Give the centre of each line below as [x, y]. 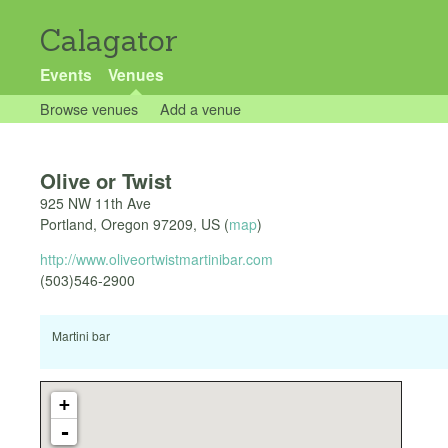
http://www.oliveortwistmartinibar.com [156, 259]
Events [66, 74]
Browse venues [89, 108]
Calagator [109, 40]
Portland [66, 224]
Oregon [125, 224]
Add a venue [200, 108]
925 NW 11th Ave [95, 203]
